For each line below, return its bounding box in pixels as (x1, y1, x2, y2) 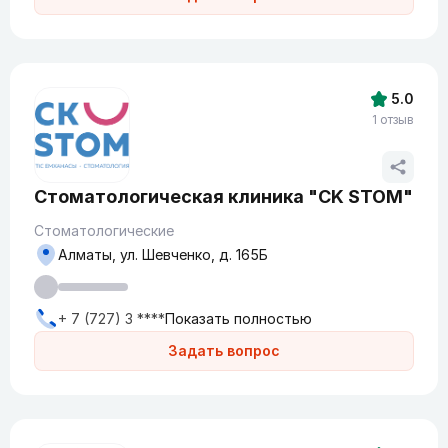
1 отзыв (372, 112, 414, 127)
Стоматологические (34, 222, 174, 239)
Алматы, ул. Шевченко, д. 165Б (58, 246, 268, 263)
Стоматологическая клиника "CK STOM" (34, 186, 413, 207)
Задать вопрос (168, 342, 280, 359)
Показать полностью (165, 310, 312, 327)
